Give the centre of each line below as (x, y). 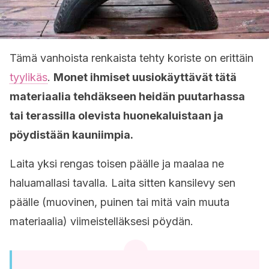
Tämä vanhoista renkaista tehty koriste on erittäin (131, 58)
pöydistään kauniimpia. (71, 135)
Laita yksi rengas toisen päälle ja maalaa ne (117, 164)
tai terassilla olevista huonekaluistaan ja (116, 116)
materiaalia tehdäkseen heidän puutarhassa (127, 96)
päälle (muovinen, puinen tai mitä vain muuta (119, 202)
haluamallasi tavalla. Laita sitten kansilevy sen (122, 183)
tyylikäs (29, 77)
